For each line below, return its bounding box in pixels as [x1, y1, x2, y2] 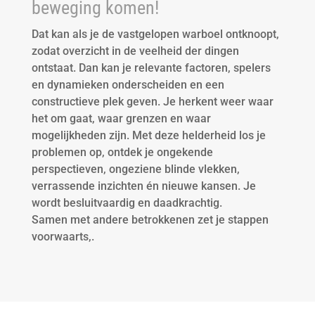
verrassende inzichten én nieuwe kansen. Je [31, 179, 256, 193]
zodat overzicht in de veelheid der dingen [31, 44, 239, 58]
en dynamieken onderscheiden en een [31, 78, 224, 91]
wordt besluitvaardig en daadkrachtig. [31, 196, 222, 210]
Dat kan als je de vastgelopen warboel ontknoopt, [31, 27, 279, 41]
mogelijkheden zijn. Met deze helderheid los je [31, 129, 266, 142]
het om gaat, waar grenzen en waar [31, 112, 211, 125]
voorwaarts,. [31, 230, 94, 243]
